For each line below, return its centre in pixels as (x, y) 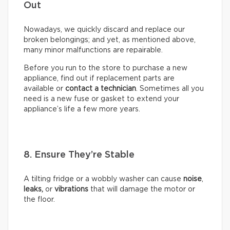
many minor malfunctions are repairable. (93, 50)
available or (44, 89)
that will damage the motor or (142, 189)
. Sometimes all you (170, 89)
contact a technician (101, 89)
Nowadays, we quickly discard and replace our (104, 30)
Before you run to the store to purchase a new (106, 68)
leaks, (33, 189)
